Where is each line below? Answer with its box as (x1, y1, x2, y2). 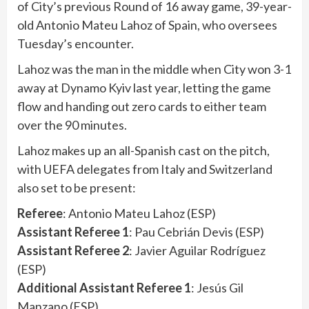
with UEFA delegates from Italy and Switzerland (17, 161, 272, 177)
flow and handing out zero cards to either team (17, 98, 266, 114)
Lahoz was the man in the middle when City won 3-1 (17, 61, 291, 77)
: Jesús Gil (191, 279, 243, 295)
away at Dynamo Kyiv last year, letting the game (17, 79, 271, 95)
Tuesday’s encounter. (17, 35, 134, 51)
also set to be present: (17, 179, 136, 195)
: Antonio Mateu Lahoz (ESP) (63, 205, 216, 221)
